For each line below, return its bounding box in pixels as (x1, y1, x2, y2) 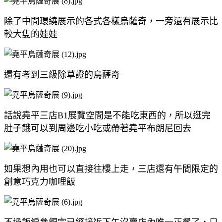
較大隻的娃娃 (4, 29, 57, 39)
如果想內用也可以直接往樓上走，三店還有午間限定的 (4, 164, 218, 174)
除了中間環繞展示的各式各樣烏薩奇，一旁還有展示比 (4, 16, 218, 26)
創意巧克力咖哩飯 (4, 176, 75, 187)
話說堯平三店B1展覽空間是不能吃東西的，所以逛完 (4, 110, 211, 120)
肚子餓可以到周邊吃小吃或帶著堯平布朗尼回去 (4, 123, 191, 133)
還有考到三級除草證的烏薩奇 (4, 69, 120, 80)
